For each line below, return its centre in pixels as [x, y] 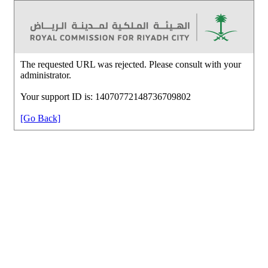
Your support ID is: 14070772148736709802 [106, 96]
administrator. [46, 75]
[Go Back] [40, 118]
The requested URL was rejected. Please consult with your [131, 64]
